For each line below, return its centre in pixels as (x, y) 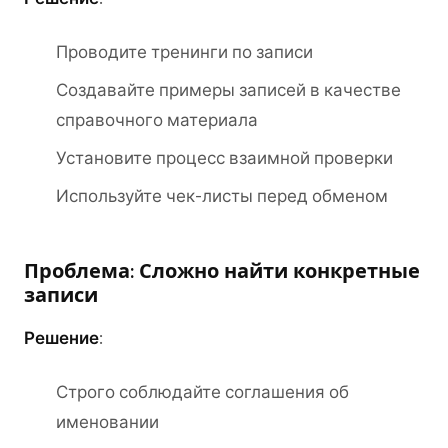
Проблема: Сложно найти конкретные (222, 271)
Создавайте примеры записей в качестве (228, 90)
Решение (61, 338)
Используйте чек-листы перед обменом (222, 196)
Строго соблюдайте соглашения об (202, 392)
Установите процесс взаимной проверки (224, 158)
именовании (107, 422)
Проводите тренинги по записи (184, 52)
